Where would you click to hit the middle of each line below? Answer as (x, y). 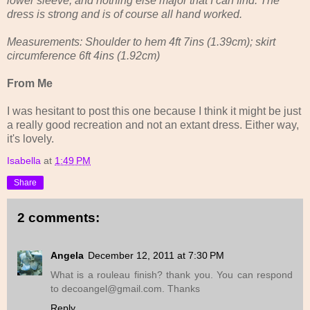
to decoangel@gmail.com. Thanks (125, 288)
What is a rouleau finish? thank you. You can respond (172, 274)
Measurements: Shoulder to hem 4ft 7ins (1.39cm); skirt (141, 42)
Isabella (24, 161)
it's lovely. (30, 139)
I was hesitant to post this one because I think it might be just (154, 111)
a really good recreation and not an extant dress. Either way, (153, 125)
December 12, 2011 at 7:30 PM (156, 255)
